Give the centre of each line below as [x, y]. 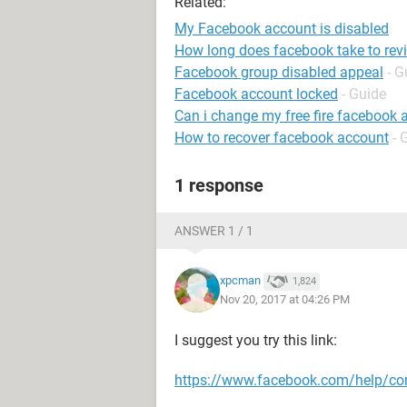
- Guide [364, 94]
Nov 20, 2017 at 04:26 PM [285, 299]
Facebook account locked [256, 94]
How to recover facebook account [282, 138]
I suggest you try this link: [256, 340]
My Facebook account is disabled [282, 29]
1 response [219, 185]
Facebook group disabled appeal [279, 72]
